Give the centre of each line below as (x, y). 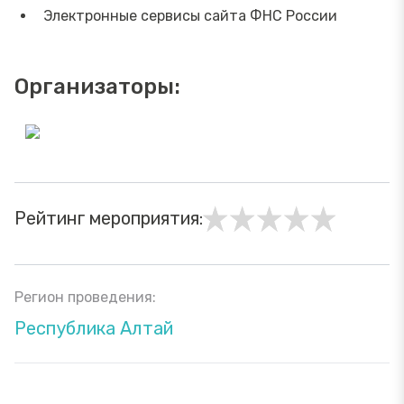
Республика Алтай (94, 328)
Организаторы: (97, 86)
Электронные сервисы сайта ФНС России (190, 15)
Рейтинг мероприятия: (109, 218)
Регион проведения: (85, 297)
